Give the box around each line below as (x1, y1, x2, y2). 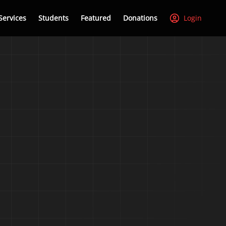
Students (38, 13, 69, 23)
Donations (123, 13, 157, 23)
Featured (81, 13, 111, 23)
